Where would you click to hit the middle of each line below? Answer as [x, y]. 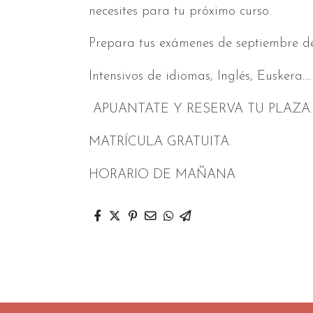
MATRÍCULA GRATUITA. [160, 143]
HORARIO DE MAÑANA [162, 175]
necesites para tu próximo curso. [180, 11]
